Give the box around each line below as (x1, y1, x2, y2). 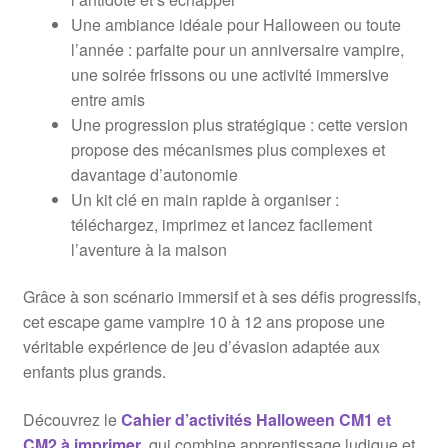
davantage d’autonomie (70, 162, 238, 186)
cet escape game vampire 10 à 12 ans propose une (22, 310, 385, 334)
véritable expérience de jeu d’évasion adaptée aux (22, 335, 380, 359)
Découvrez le (22, 408, 121, 432)
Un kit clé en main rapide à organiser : (70, 187, 339, 211)
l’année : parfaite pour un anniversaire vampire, (70, 37, 404, 61)
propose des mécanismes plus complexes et (70, 137, 385, 161)
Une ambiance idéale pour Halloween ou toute (70, 12, 401, 36)
